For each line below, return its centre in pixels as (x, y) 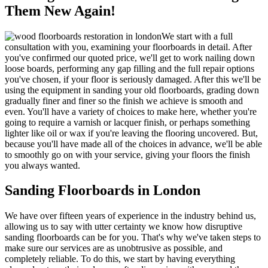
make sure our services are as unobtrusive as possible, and (114, 248)
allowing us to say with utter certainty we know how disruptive (124, 227)
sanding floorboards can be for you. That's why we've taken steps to (133, 237)
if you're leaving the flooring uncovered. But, (172, 133)
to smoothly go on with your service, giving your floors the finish (127, 154)
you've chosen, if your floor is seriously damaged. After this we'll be (133, 79)
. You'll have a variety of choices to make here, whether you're (140, 111)
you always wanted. (42, 165)
